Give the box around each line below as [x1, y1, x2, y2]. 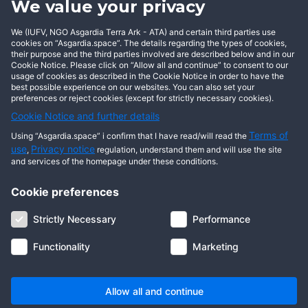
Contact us [179, 222, 228, 234]
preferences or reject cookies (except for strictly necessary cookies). [11, 93, 274, 103]
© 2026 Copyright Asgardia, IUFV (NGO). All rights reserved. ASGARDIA [11, 262, 284, 272]
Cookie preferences [11, 185, 119, 199]
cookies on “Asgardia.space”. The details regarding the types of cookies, [11, 38, 287, 48]
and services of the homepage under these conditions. [11, 156, 218, 166]
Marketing [192, 241, 239, 252]
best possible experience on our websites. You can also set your [11, 82, 254, 92]
